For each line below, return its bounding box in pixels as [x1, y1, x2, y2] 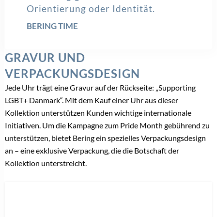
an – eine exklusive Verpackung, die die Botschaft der [5, 145, 179, 155]
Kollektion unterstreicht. [5, 158, 87, 168]
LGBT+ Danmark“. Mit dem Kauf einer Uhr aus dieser [5, 95, 178, 105]
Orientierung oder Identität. [27, 2, 155, 14]
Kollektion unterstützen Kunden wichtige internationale [5, 108, 191, 117]
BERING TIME [27, 20, 78, 31]
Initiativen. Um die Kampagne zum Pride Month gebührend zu [5, 120, 210, 130]
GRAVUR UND [5, 50, 85, 64]
